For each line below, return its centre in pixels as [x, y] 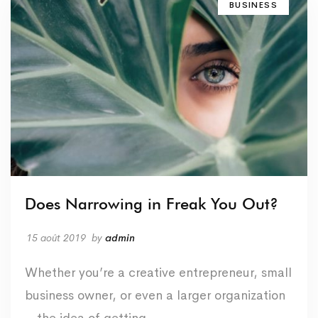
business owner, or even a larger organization [155, 295]
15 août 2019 [56, 237]
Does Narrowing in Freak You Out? [152, 203]
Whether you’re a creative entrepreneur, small [158, 272]
